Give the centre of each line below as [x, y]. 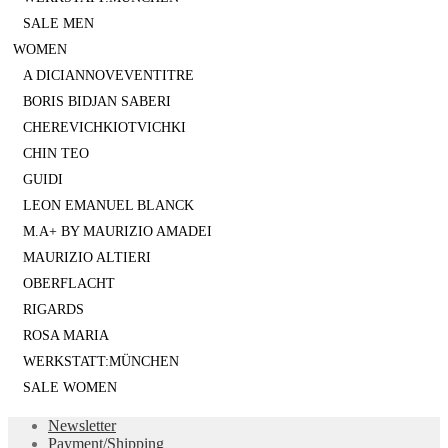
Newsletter [82, 426]
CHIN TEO [56, 154]
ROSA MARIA [66, 336]
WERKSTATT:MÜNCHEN [101, 362]
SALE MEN [58, 24]
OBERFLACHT [69, 284]
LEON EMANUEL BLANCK [108, 206]
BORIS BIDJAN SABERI [97, 102]
